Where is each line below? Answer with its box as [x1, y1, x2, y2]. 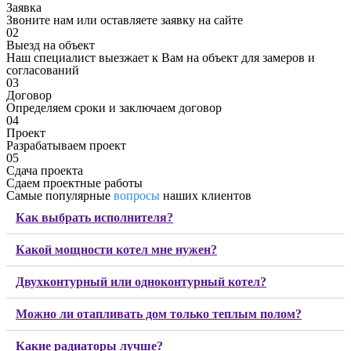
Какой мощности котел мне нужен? [16, 243, 217, 257]
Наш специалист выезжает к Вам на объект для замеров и [6, 51, 315, 65]
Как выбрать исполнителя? [16, 211, 173, 225]
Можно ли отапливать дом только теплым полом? [16, 307, 302, 321]
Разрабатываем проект [6, 139, 126, 153]
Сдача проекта [6, 164, 83, 178]
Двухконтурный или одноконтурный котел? [16, 275, 266, 289]
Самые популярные [6, 189, 114, 203]
